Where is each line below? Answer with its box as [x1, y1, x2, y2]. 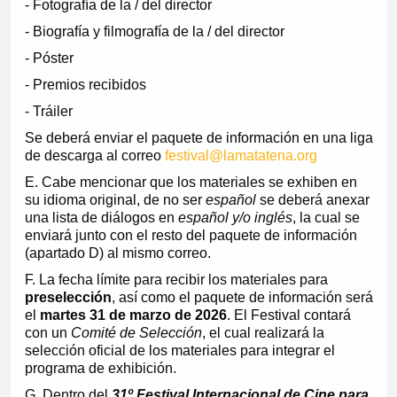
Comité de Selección [70, 325, 202, 341]
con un [24, 325, 71, 341]
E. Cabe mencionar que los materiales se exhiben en [24, 175, 357, 191]
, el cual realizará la [201, 325, 324, 341]
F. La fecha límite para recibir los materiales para [24, 272, 328, 288]
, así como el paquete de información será [111, 290, 373, 306]
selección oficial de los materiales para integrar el [24, 343, 335, 359]
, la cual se [292, 210, 360, 226]
